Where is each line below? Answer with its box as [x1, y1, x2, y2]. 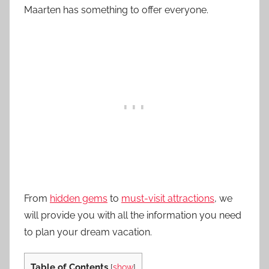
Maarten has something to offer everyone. [24, 4, 208, 16]
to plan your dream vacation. [24, 226, 152, 238]
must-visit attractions [121, 192, 214, 204]
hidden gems [50, 192, 107, 204]
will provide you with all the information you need [24, 209, 241, 221]
